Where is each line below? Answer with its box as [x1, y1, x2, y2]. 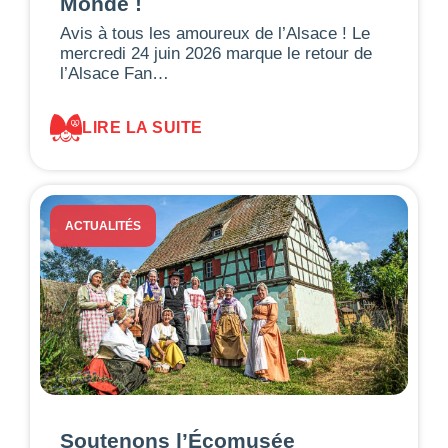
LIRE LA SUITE [82, 119, 203, 137]
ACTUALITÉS [65, 218, 141, 233]
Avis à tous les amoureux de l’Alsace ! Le [60, 24, 370, 44]
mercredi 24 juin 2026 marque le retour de [60, 44, 372, 64]
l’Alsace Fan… [60, 64, 169, 84]
